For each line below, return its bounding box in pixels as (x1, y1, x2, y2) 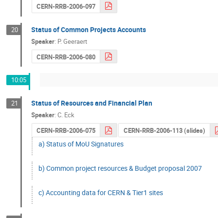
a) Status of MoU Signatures (38, 139, 124, 148)
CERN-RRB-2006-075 (36, 126, 95, 135)
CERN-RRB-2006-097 (36, 1, 95, 11)
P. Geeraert (57, 37, 88, 46)
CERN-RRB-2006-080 (36, 52, 95, 61)
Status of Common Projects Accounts (31, 24, 146, 34)
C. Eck (57, 110, 75, 120)
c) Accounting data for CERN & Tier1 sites (38, 188, 163, 198)
